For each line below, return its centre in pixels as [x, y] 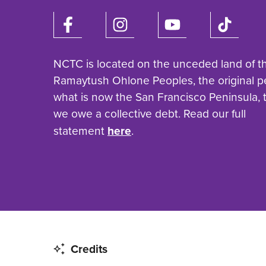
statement [80, 131]
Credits [89, 249]
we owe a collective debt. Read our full [150, 114]
